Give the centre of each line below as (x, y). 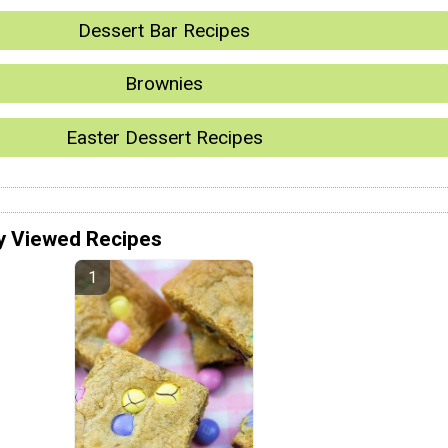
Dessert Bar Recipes (164, 30)
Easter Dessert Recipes (164, 137)
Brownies (164, 84)
